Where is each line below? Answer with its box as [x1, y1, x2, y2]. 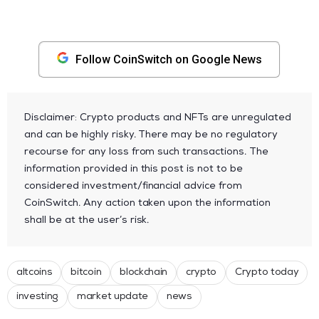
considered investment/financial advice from [24, 181, 243, 192]
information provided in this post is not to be [24, 164, 244, 174]
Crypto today [235, 267, 299, 278]
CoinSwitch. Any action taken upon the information [24, 198, 271, 209]
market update [77, 291, 148, 302]
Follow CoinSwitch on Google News [75, 52, 262, 66]
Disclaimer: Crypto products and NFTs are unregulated [24, 113, 291, 123]
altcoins [16, 267, 53, 278]
